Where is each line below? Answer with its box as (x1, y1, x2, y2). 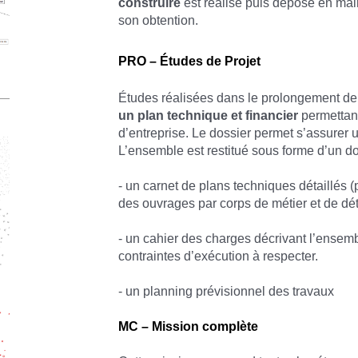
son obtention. (118, 13, 199, 27)
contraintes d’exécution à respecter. (118, 249, 319, 263)
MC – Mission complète (118, 319, 259, 333)
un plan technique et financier (118, 108, 299, 122)
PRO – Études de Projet (118, 54, 261, 68)
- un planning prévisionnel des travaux (118, 284, 335, 298)
